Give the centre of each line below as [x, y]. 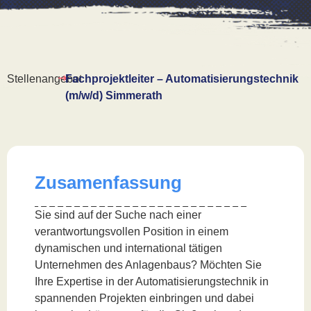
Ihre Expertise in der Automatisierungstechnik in [152, 281]
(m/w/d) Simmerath [114, 95]
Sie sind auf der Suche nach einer [118, 215]
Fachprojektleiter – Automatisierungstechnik [182, 79]
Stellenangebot [44, 79]
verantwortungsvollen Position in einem [132, 232]
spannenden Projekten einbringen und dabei [144, 298]
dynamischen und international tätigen [128, 248]
